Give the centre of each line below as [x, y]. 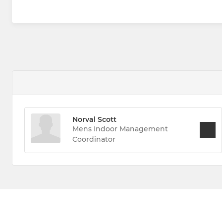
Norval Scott [94, 120]
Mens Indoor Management [120, 129]
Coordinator [94, 139]
